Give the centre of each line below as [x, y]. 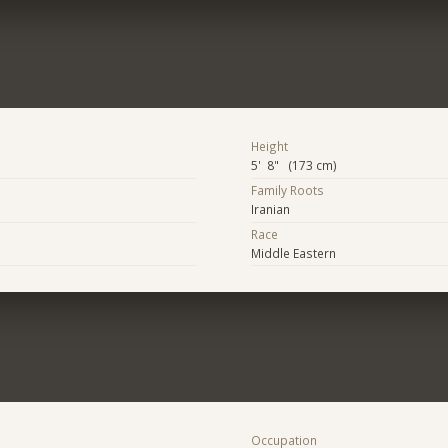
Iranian [270, 209]
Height [269, 146]
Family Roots [287, 190]
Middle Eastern [293, 252]
